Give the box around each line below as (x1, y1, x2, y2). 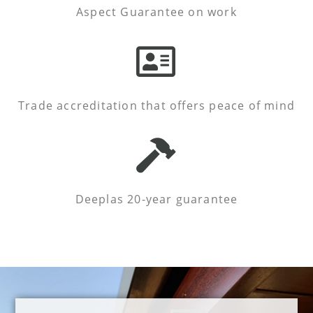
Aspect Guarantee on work (76, 3, 237, 20)
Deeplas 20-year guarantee (75, 191, 238, 208)
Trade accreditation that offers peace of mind (17, 97, 295, 113)
